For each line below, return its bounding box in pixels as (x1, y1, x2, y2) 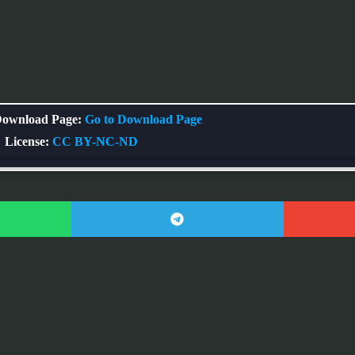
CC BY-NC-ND (52, 135, 138, 149)
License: (5, 135, 49, 149)
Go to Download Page (85, 113, 202, 127)
